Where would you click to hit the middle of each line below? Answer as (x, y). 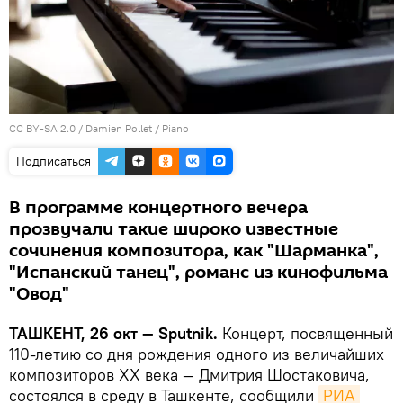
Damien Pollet (119, 129)
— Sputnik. (180, 334)
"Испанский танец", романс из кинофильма (198, 273)
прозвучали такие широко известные (174, 230)
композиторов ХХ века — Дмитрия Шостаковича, (189, 375)
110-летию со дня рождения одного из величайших (197, 354)
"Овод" (39, 295)
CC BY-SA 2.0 (42, 129)
